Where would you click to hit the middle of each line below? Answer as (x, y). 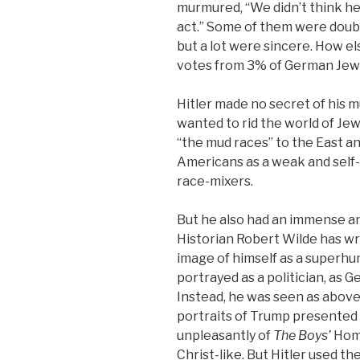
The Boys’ (302, 335)
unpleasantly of (225, 335)
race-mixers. (215, 181)
